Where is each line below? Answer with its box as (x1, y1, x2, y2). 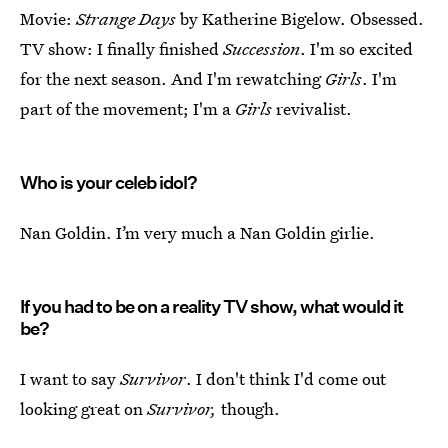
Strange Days (76, 7, 176, 30)
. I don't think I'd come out (186, 367, 386, 390)
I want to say (20, 367, 120, 390)
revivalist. (272, 97, 352, 120)
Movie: (20, 7, 76, 30)
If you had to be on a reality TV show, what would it (20, 296, 403, 317)
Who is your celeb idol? (20, 172, 197, 193)
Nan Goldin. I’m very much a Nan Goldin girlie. (20, 221, 375, 244)
